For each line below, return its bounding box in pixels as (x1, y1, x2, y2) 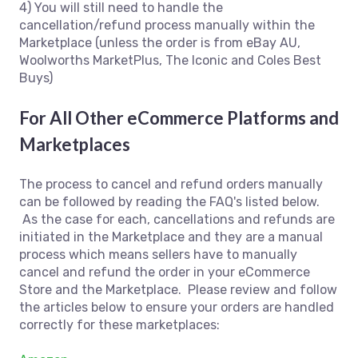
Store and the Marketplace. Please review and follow (19, 281, 337, 297)
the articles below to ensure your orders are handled (19, 299, 334, 315)
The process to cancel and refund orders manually (19, 176, 323, 192)
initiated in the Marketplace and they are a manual (19, 229, 323, 245)
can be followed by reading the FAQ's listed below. (19, 193, 320, 209)
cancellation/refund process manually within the (19, 18, 315, 34)
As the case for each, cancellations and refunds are (19, 211, 335, 227)
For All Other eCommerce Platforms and (19, 107, 339, 129)
